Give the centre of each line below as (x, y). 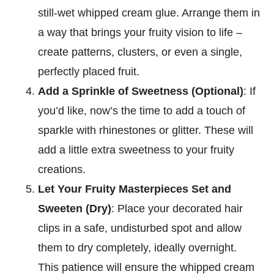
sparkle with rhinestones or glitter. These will (146, 130)
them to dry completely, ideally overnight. (138, 247)
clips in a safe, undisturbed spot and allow (140, 228)
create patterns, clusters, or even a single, (140, 52)
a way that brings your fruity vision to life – (140, 32)
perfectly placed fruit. (89, 71)
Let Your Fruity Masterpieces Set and (135, 189)
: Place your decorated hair (177, 208)
